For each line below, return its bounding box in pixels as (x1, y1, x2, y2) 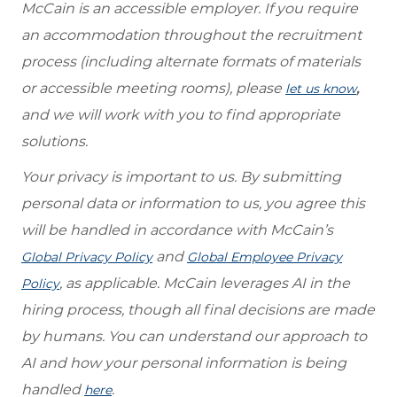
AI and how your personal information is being (21, 354, 346, 371)
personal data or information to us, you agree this (21, 194, 365, 212)
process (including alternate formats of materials (21, 52, 361, 70)
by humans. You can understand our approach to (21, 327, 367, 345)
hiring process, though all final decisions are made (21, 300, 375, 318)
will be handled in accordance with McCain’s (21, 221, 333, 238)
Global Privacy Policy (21, 248, 152, 265)
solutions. (21, 132, 88, 150)
